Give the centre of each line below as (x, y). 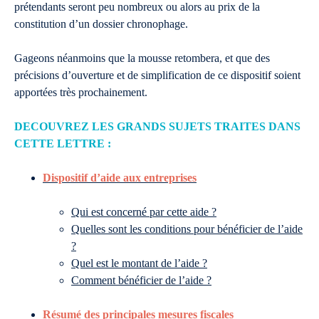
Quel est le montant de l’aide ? (139, 263)
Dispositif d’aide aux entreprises (120, 178)
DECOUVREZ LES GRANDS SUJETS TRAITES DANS (157, 126)
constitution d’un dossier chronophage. (101, 24)
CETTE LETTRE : (64, 143)
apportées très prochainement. (81, 92)
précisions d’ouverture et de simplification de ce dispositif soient (157, 75)
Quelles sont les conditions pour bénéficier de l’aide (187, 229)
